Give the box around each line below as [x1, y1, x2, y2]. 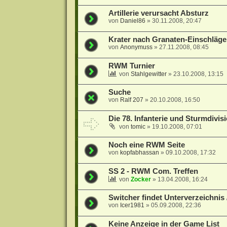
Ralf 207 [120, 96, 143, 104]
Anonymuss [120, 44, 153, 51]
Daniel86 [120, 17, 145, 25]
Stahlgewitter [130, 70, 167, 78]
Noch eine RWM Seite [108, 141, 185, 149]
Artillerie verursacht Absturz [108, 9, 209, 18]
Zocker [130, 176, 151, 183]
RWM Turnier [108, 62, 155, 70]
